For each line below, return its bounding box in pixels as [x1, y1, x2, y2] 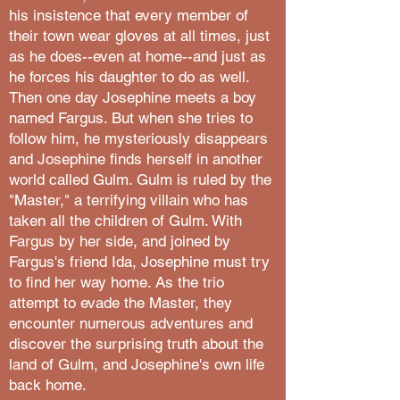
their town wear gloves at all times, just [9, 27, 270, 45]
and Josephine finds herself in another [9, 150, 262, 168]
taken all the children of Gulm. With [9, 212, 242, 229]
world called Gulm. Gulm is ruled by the [9, 171, 271, 188]
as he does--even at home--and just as [9, 47, 266, 65]
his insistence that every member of [9, 6, 248, 24]
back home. [9, 376, 87, 394]
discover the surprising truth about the [9, 335, 263, 353]
